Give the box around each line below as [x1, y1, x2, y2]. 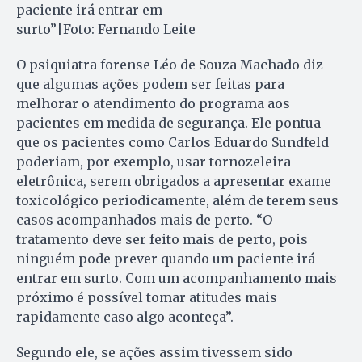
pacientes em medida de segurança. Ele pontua [16, 114, 321, 131]
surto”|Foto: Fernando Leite [16, 20, 196, 37]
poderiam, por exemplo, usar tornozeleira [16, 153, 291, 170]
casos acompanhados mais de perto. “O [16, 211, 272, 228]
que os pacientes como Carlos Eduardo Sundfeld [16, 133, 329, 150]
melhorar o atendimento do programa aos [16, 95, 290, 112]
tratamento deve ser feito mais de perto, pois [16, 230, 308, 247]
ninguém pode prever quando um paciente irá [16, 250, 315, 267]
